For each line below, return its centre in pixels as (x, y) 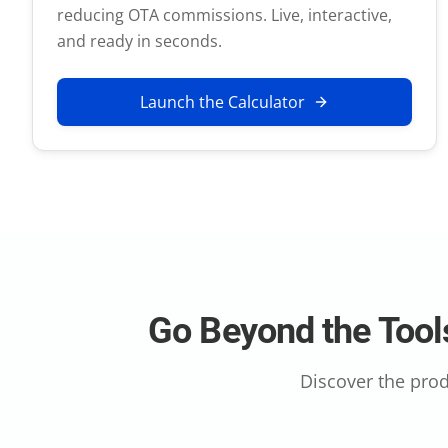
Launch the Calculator (223, 101)
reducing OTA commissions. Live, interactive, (224, 14)
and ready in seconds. (139, 40)
